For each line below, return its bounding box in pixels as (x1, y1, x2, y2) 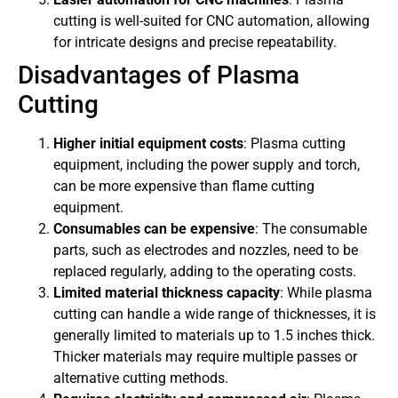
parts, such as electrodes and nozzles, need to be (53, 241, 358, 259)
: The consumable (255, 219, 367, 237)
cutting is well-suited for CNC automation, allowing (53, 12, 370, 29)
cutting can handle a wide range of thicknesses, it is (53, 305, 376, 322)
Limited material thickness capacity (53, 283, 280, 301)
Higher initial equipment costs (53, 134, 243, 152)
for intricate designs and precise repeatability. (53, 33, 337, 51)
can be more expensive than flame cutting (53, 177, 314, 195)
